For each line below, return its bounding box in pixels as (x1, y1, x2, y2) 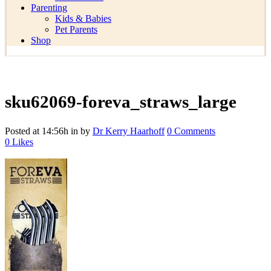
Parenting (31, 2, 67, 13)
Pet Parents (55, 24, 97, 34)
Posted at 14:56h (5, 126, 68, 137)
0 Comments (167, 126, 215, 137)
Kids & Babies (55, 13, 111, 24)
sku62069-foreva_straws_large (5, 92, 237, 112)
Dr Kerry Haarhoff (93, 126, 165, 137)
